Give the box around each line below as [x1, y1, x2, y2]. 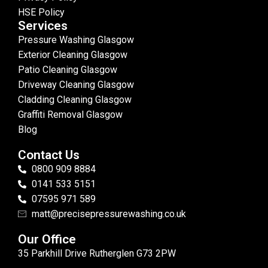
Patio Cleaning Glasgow [18, 64, 117, 76]
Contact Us [18, 148, 80, 163]
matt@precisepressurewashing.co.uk [31, 208, 186, 220]
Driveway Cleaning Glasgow [18, 79, 134, 91]
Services [18, 19, 68, 33]
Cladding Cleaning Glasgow [18, 94, 132, 106]
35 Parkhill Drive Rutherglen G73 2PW [18, 248, 176, 260]
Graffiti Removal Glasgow [18, 109, 123, 121]
